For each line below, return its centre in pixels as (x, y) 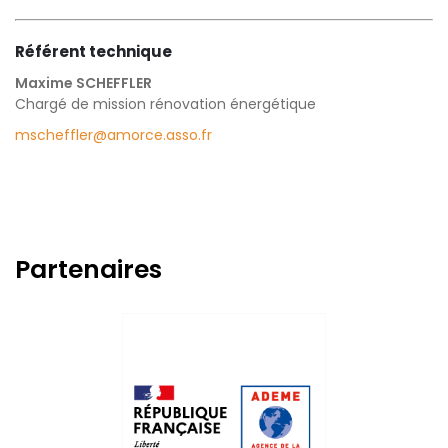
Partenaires (88, 269)
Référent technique (93, 51)
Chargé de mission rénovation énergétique (165, 103)
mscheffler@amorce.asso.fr (113, 134)
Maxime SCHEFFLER (83, 82)
